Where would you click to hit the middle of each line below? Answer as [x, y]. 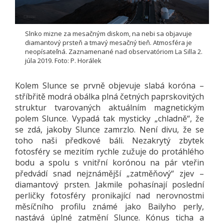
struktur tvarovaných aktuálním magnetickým [109, 108]
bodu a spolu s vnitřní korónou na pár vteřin [109, 163]
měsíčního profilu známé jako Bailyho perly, [109, 207]
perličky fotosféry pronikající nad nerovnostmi [109, 196]
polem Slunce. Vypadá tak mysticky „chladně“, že [109, 119]
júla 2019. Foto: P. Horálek [63, 61]
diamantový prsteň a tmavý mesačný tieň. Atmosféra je [108, 43]
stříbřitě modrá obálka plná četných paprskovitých [109, 97]
